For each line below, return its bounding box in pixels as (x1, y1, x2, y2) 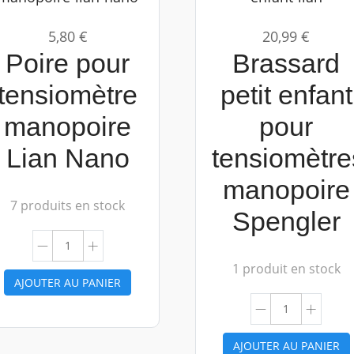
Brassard (232, 48, 341, 78)
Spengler (232, 206, 341, 236)
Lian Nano (6, 143, 130, 173)
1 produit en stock (232, 259, 341, 277)
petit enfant (220, 80, 352, 110)
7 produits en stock (10, 196, 126, 214)
